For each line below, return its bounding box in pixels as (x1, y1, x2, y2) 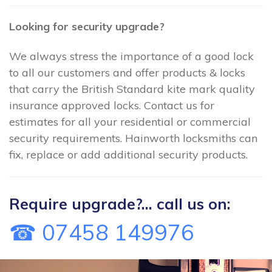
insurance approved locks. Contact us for (9, 98, 214, 113)
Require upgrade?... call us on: (9, 194, 231, 213)
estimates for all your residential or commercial (9, 115, 251, 129)
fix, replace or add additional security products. (9, 148, 248, 162)
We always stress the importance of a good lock (9, 49, 254, 64)
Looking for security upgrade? (9, 19, 165, 33)
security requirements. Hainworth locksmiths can (9, 131, 257, 146)
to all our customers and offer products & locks (9, 66, 245, 80)
